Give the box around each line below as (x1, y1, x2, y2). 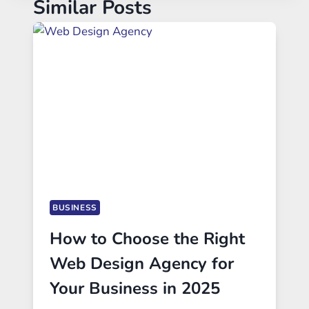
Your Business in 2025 (50, 277, 220, 300)
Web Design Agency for (50, 252, 234, 275)
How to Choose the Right (50, 228, 245, 250)
